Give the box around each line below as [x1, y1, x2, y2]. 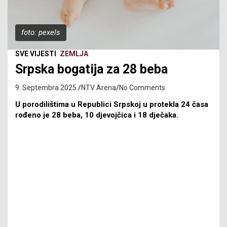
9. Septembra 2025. [15, 83, 78, 92]
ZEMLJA [60, 49, 88, 58]
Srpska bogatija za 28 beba [15, 61, 168, 77]
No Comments [119, 83, 165, 92]
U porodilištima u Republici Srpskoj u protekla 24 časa [15, 99, 208, 109]
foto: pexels [21, 27, 60, 37]
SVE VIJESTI [15, 49, 56, 58]
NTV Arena [81, 83, 116, 92]
